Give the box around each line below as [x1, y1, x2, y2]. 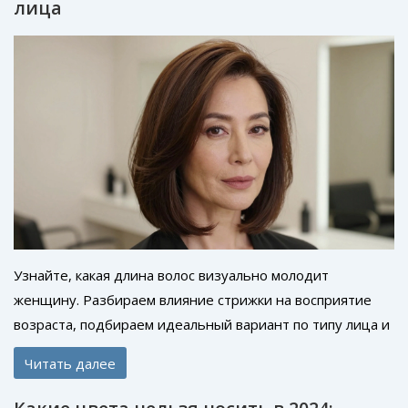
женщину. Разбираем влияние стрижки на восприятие [14, 291, 372, 310]
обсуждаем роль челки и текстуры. [14, 340, 243, 359]
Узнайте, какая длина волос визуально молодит [14, 266, 329, 285]
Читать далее [25, 353, 116, 372]
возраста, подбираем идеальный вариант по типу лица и [14, 315, 390, 334]
